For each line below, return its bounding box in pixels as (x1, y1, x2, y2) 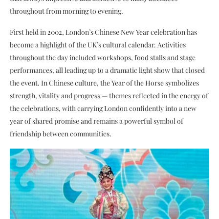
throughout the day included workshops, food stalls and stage (10, 52, 196, 62)
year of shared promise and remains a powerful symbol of (10, 116, 183, 126)
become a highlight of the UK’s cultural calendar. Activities (10, 40, 186, 49)
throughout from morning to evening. (10, 6, 123, 16)
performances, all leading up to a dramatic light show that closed (10, 65, 205, 75)
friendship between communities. (10, 129, 111, 138)
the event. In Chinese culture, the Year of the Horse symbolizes (10, 78, 199, 88)
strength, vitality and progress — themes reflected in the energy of (10, 90, 208, 100)
